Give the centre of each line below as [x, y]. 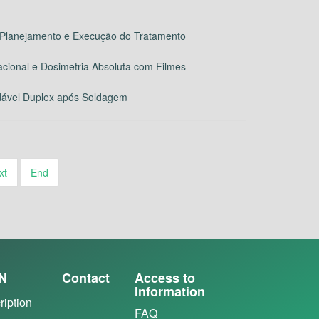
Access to [164, 278]
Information [169, 292]
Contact [85, 278]
